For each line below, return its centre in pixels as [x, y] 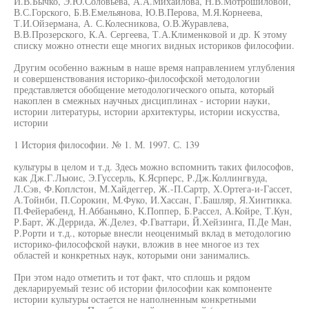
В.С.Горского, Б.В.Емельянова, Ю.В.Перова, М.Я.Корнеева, [138, 12]
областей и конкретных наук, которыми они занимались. [132, 255]
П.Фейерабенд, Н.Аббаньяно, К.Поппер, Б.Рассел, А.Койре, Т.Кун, [153, 211]
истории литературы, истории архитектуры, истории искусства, [147, 111]
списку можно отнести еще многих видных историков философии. [154, 45]
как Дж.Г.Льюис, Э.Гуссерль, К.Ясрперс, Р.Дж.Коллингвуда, [141, 178]
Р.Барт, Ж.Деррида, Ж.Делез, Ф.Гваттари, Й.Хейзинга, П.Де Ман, [153, 222]
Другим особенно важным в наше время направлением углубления [154, 67]
